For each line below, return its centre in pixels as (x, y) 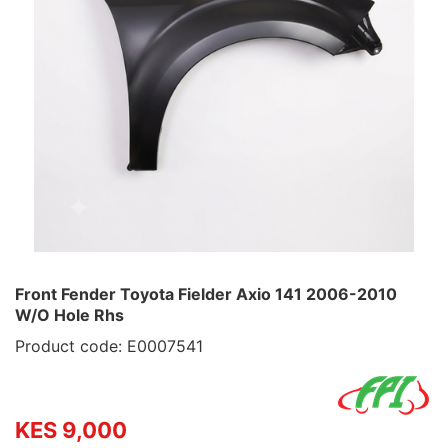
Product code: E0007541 (109, 346)
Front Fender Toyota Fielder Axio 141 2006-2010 (206, 294)
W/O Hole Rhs (69, 315)
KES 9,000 (71, 430)
